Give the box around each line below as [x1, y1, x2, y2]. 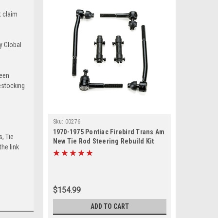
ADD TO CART [90, 202, 129, 210]
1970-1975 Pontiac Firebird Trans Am [53, 128, 165, 136]
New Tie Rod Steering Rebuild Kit [53, 137, 154, 145]
